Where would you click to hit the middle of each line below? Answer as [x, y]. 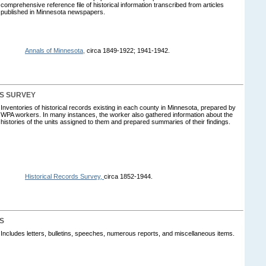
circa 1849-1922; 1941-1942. [127, 50]
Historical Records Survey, [64, 176]
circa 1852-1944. [128, 176]
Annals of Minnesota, [55, 50]
